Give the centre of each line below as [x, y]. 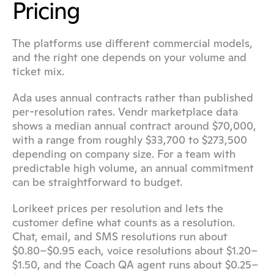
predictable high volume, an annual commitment [133, 168]
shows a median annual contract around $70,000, [134, 126]
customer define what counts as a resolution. [124, 222]
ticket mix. [38, 71]
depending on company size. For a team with [124, 154]
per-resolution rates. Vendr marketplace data [125, 112]
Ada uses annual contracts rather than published [133, 98]
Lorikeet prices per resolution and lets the [118, 208]
